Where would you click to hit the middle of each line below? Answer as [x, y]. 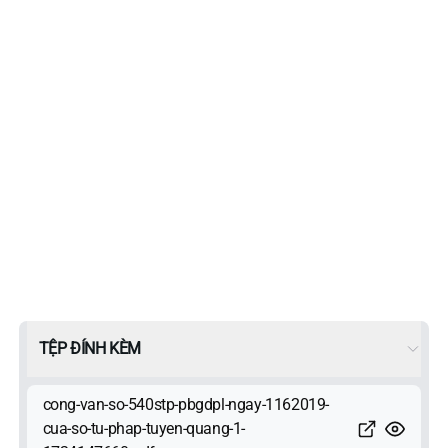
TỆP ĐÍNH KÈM [89, 348]
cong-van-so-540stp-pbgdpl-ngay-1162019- [186, 404]
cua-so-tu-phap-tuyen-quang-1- [144, 428]
